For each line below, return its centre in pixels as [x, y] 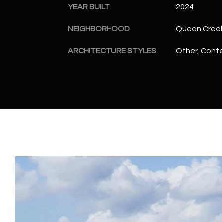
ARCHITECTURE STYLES [112, 50]
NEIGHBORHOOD [99, 28]
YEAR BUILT [89, 7]
